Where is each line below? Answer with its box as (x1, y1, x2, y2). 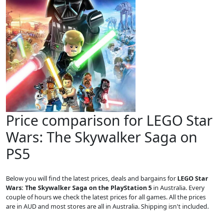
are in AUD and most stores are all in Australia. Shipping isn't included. (6, 202, 209, 211)
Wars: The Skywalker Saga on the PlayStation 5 (6, 183, 152, 192)
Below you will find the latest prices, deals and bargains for (6, 174, 177, 183)
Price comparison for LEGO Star (6, 110, 213, 130)
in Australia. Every (152, 183, 205, 192)
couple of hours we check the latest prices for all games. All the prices (6, 192, 206, 201)
